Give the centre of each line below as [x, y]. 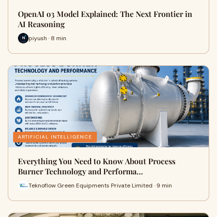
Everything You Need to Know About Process [97, 161]
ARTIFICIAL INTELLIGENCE [55, 137]
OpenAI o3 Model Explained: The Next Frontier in [105, 14]
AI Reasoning [41, 24]
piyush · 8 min [47, 38]
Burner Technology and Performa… [80, 171]
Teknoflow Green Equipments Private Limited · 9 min [100, 185]
